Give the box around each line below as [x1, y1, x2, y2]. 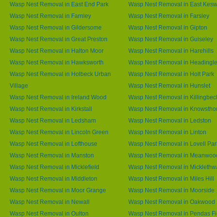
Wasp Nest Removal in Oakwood [128, 199, 215, 205]
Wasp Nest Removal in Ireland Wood [10, 94, 107, 100]
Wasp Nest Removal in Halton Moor [10, 47, 104, 54]
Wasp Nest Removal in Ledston [128, 117, 211, 124]
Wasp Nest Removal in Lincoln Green [10, 129, 108, 135]
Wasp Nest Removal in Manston [10, 152, 94, 158]
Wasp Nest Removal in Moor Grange [10, 187, 106, 193]
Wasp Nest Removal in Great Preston [10, 36, 108, 42]
